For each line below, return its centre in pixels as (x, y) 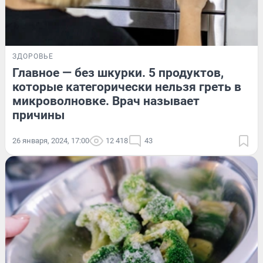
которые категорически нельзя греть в (127, 87)
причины (38, 115)
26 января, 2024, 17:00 (51, 140)
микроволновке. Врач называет (106, 101)
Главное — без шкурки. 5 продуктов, (118, 73)
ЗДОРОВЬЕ (33, 56)
